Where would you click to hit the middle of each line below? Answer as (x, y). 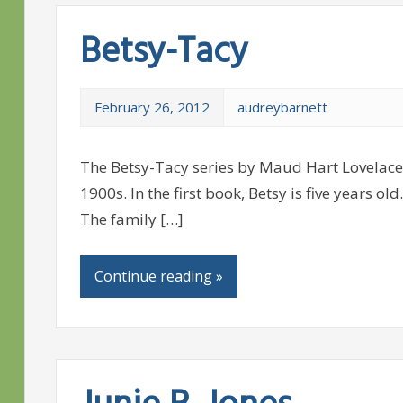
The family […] (131, 219)
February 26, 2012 (152, 107)
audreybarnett (282, 107)
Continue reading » (158, 277)
